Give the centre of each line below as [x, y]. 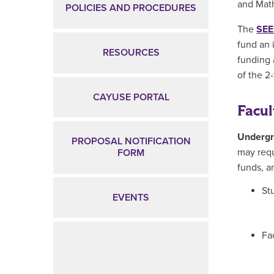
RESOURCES [131, 52]
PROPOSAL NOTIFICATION [131, 142]
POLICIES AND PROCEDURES [131, 8]
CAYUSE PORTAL [131, 97]
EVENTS [131, 197]
